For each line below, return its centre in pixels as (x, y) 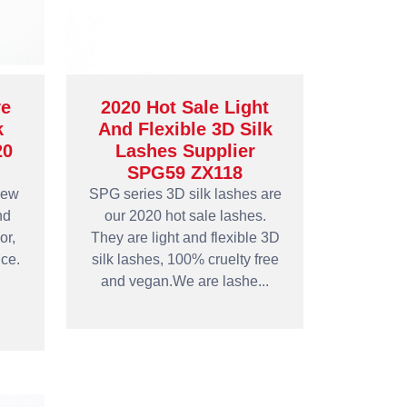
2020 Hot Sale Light (185, 107)
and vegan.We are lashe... (185, 281)
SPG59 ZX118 (185, 173)
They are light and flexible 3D (185, 238)
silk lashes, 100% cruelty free (185, 259)
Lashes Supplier (185, 151)
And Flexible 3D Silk (185, 129)
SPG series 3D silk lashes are (185, 194)
